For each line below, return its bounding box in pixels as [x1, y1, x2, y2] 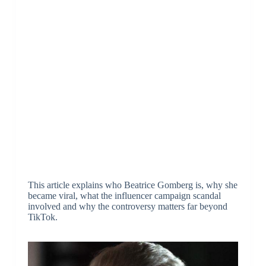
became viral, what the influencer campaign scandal [27, 191, 221, 201]
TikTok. [27, 212, 58, 223]
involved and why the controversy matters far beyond [27, 201, 227, 212]
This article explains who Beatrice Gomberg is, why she [27, 180, 237, 191]
